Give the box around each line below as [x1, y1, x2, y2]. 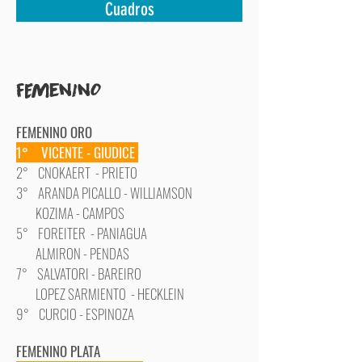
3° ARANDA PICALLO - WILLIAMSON [16, 183, 192, 203]
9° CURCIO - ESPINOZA [16, 304, 134, 324]
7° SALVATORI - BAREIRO [16, 263, 141, 284]
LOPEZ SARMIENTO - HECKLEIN [16, 284, 184, 304]
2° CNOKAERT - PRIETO [16, 162, 137, 183]
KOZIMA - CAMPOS [16, 203, 124, 223]
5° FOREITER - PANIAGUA [16, 223, 147, 243]
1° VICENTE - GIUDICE [16, 142, 138, 162]
